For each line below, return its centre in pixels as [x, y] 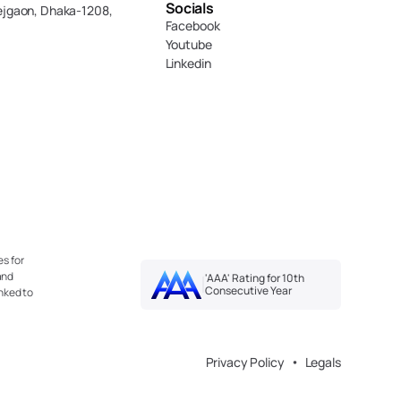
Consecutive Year [248, 290]
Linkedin [188, 63]
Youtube [188, 44]
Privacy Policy [245, 362]
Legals [323, 362]
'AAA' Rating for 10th [254, 278]
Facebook [192, 26]
